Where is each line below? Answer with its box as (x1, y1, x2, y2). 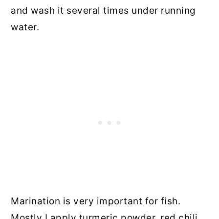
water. (11, 22, 40, 33)
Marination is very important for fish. (11, 196, 181, 207)
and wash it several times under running (11, 5, 196, 17)
